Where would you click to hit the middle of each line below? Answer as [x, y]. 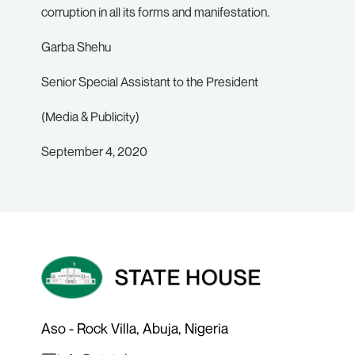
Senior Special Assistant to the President [150, 82]
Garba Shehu [76, 47]
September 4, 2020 [94, 151]
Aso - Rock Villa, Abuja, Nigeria [135, 328]
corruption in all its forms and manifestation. [155, 12]
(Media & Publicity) [90, 116]
